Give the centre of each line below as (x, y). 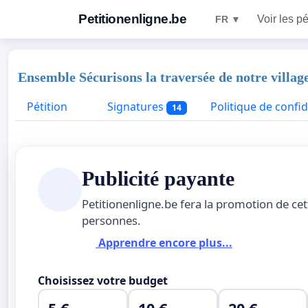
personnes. (111, 220)
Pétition (47, 107)
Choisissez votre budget (103, 280)
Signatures (135, 107)
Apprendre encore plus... (164, 243)
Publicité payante (158, 178)
